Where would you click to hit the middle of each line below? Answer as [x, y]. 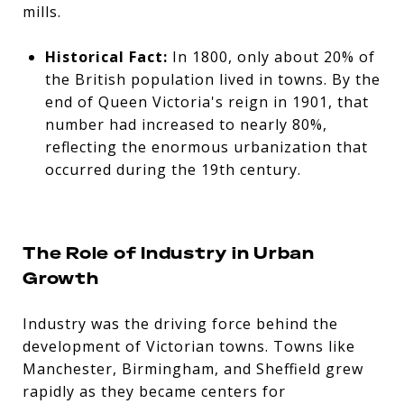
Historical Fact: [106, 56]
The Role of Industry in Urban [169, 252]
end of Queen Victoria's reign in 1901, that [207, 101]
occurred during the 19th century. [173, 169]
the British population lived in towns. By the [212, 79]
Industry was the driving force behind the [180, 323]
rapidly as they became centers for [154, 391]
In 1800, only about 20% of [271, 56]
